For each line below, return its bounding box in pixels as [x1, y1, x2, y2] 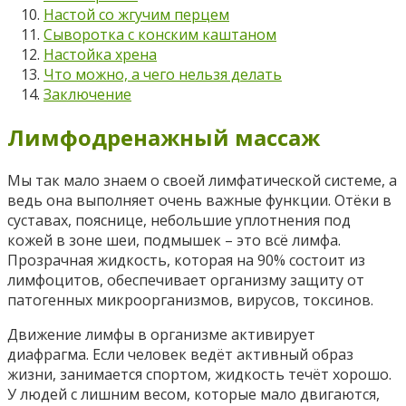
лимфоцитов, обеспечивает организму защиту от [7, 269, 364, 290]
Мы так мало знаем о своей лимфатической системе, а [7, 169, 397, 190]
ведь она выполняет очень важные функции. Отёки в [7, 189, 391, 210]
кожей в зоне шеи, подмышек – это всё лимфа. [7, 229, 341, 250]
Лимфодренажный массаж [7, 121, 320, 152]
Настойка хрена [43, 43, 157, 64]
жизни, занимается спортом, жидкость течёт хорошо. [7, 363, 391, 384]
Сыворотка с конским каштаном [43, 24, 276, 44]
